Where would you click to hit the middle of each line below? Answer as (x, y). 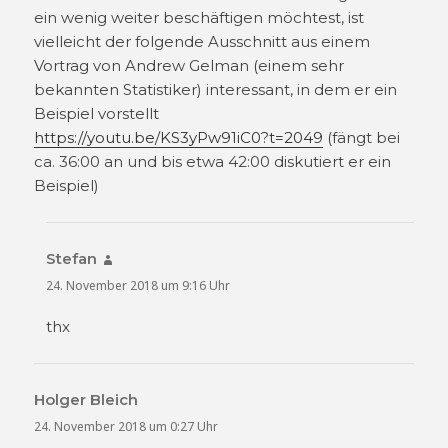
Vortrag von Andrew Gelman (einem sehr (189, 66)
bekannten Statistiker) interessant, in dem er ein (216, 90)
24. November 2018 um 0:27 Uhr (126, 426)
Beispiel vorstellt (97, 114)
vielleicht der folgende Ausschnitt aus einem (202, 42)
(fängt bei (362, 138)
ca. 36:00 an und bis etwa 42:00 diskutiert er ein (213, 162)
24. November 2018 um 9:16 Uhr (138, 286)
